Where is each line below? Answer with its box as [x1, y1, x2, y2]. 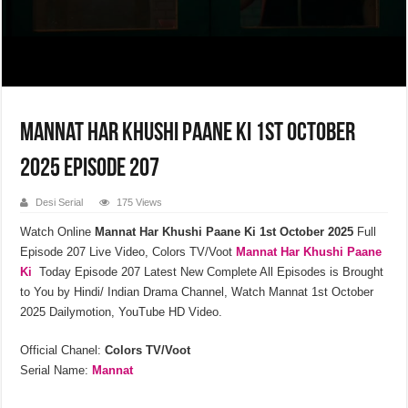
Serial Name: [20, 362, 93, 377]
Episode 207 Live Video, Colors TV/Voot [20, 244, 237, 259]
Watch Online [20, 224, 96, 239]
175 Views [117, 196, 163, 208]
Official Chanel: [20, 342, 106, 357]
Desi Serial [36, 196, 84, 208]
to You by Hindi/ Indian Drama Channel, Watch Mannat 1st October [20, 284, 374, 299]
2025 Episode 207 [20, 156, 160, 182]
